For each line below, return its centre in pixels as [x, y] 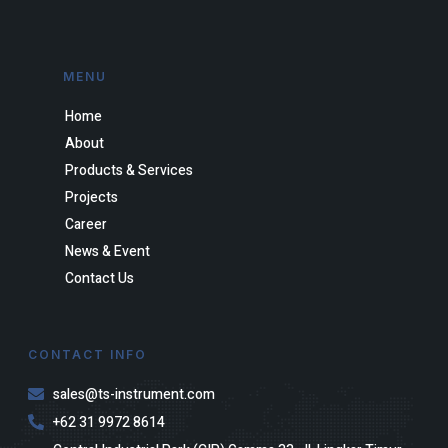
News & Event [107, 251]
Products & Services [129, 170]
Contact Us [99, 278]
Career [86, 224]
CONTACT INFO [87, 354]
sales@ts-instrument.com [134, 394]
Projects [91, 197]
